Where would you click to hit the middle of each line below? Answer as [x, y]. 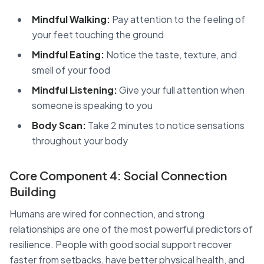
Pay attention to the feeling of [178, 19]
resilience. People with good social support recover [121, 244]
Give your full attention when [181, 90]
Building [33, 191]
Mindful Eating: [68, 54]
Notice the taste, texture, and [171, 54]
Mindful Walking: [71, 19]
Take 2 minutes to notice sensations [165, 125]
